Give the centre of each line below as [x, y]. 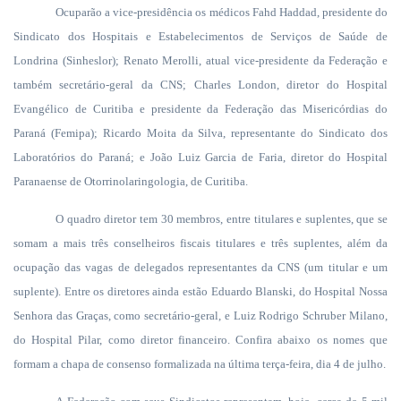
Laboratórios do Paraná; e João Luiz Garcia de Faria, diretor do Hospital [200, 157]
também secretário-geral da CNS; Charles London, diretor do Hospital [200, 85]
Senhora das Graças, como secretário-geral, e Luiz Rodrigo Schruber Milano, [200, 316]
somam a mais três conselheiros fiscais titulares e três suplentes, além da [200, 243]
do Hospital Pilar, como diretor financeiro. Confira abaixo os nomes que [200, 340]
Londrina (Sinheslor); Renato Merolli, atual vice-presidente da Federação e [200, 60]
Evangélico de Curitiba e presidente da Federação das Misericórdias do [200, 109]
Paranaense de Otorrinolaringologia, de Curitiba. [131, 181]
